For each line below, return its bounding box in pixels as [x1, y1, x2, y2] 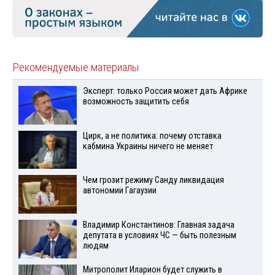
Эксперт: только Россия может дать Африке [82, 85, 247, 96]
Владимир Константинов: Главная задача [82, 220, 234, 231]
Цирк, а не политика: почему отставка [82, 130, 222, 141]
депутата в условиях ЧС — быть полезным [82, 230, 236, 241]
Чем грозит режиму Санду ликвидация [82, 175, 224, 186]
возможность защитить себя [82, 96, 189, 107]
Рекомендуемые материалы [12, 60, 139, 74]
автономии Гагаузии [82, 185, 157, 196]
